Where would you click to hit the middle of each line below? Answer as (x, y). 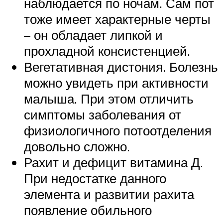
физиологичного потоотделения (118, 130)
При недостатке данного (95, 178)
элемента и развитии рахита (109, 194)
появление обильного (88, 210)
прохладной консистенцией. (107, 51)
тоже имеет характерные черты (117, 19)
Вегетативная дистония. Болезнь (121, 66)
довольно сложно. (77, 146)
